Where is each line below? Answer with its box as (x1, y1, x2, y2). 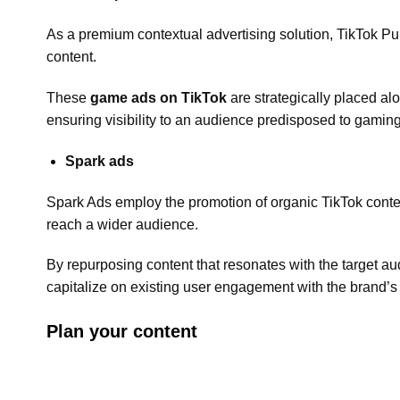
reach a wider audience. (46, 216, 198, 232)
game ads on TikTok (90, 89, 227, 105)
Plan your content (46, 321, 197, 342)
